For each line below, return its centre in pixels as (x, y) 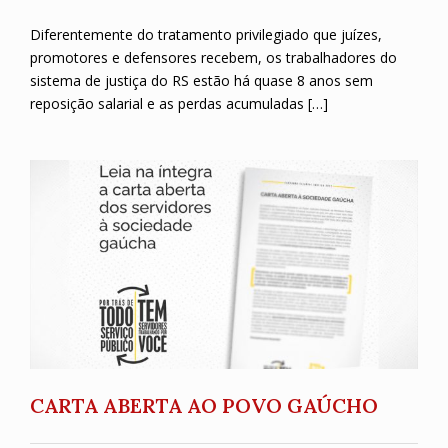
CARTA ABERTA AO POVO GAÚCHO (204, 406)
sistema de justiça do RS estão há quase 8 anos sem (201, 80)
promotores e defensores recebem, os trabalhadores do (213, 57)
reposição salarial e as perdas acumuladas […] (179, 103)
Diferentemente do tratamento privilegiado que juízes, (206, 34)
